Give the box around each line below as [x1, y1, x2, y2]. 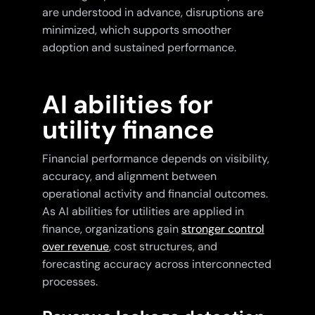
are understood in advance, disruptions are [41, 5, 264, 20]
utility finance [41, 113, 214, 147]
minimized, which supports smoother [41, 22, 231, 38]
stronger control [181, 221, 264, 237]
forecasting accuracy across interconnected [41, 257, 271, 272]
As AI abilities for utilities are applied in [41, 204, 244, 219]
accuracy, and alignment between [41, 169, 217, 184]
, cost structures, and [108, 239, 217, 255]
